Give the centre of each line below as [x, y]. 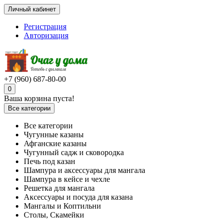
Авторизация [46, 35]
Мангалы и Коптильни [62, 206]
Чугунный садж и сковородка [74, 152]
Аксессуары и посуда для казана [78, 197]
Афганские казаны [55, 143]
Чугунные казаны [54, 135]
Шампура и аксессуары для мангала [84, 170]
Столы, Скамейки [54, 215]
